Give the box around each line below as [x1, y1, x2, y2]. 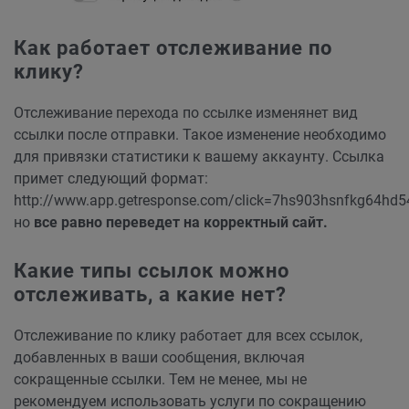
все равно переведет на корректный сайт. [34, 214, 328, 232]
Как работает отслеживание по [14, 37, 332, 60]
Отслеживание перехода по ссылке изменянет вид [14, 104, 358, 122]
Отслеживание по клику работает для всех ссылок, [14, 327, 362, 345]
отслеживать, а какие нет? [14, 283, 287, 307]
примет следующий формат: [14, 170, 208, 188]
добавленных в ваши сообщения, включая [14, 349, 305, 367]
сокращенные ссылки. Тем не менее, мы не [14, 371, 307, 389]
